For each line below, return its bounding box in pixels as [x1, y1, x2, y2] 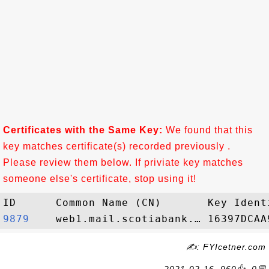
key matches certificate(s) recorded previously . [3, 141, 231, 151]
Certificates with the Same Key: [3, 125, 163, 135]
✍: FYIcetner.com [186, 242, 266, 252]
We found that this [163, 125, 253, 135]
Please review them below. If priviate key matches [3, 157, 243, 168]
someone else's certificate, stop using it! [3, 174, 196, 184]
